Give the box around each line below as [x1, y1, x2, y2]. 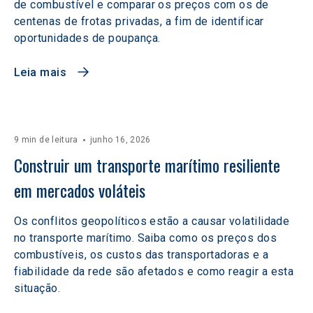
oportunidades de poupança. [14, 31, 161, 45]
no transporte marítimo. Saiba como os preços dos [14, 231, 277, 245]
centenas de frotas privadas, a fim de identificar [14, 15, 264, 28]
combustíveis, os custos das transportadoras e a [14, 248, 269, 261]
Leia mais [14, 66, 67, 79]
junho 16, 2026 [89, 135, 151, 145]
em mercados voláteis [14, 177, 154, 203]
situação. [14, 282, 61, 295]
